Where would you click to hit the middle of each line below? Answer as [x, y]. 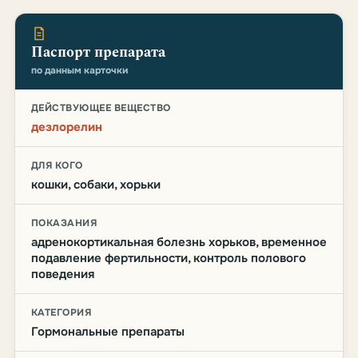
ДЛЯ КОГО [57, 165]
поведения [63, 274]
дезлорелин [67, 127]
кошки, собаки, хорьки [96, 185]
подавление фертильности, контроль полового [169, 258]
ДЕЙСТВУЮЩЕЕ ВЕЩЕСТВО [101, 108]
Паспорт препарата [98, 52]
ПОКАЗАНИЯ [64, 223]
